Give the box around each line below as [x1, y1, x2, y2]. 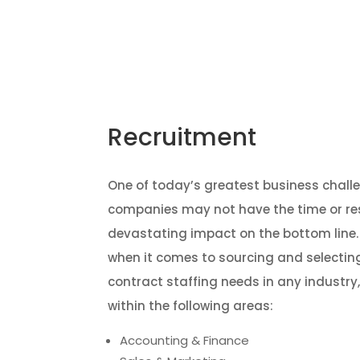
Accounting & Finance [120, 332, 250, 349]
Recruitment [108, 121, 257, 154]
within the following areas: [108, 297, 274, 314]
